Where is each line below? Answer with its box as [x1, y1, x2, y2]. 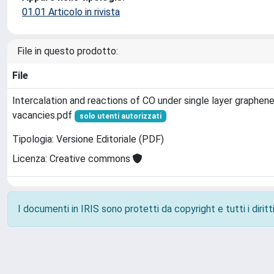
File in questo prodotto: [17, 45, 118, 57]
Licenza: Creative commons [12, 153, 133, 165]
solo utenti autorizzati [79, 112, 161, 120]
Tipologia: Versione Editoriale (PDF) [12, 133, 164, 146]
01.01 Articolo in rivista [22, 6, 120, 18]
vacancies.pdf [12, 109, 75, 121]
